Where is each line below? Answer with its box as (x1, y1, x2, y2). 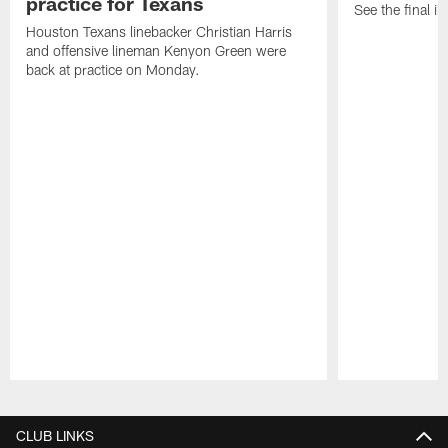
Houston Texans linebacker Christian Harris (26, 23, 293, 41)
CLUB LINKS (16, 427, 94, 445)
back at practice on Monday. (26, 61, 201, 79)
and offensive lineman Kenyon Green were (26, 42, 287, 60)
